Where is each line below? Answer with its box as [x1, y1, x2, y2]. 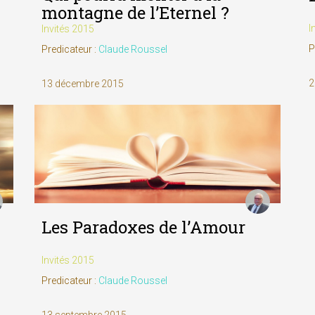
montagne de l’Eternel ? [41, 1, 229, 25]
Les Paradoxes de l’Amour [41, 216, 245, 239]
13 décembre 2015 [41, 77, 124, 89]
